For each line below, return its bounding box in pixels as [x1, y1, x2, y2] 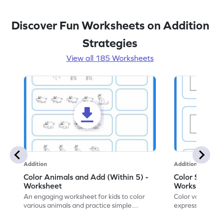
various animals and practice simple [24, 201, 132, 209]
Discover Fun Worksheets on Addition [11, 18, 209, 32]
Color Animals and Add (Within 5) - [24, 172, 149, 181]
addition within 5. [24, 210, 77, 218]
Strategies [82, 36, 137, 50]
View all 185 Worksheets [66, 53, 154, 62]
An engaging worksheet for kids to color [24, 192, 145, 200]
